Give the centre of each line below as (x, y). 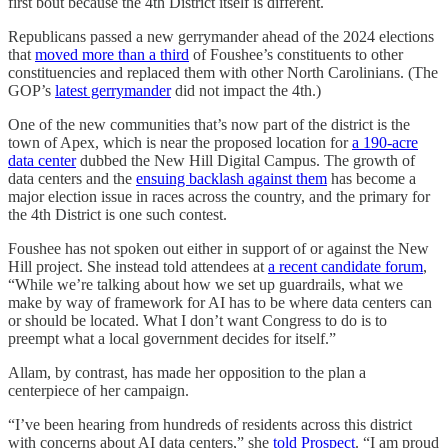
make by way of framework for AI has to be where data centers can (220, 302)
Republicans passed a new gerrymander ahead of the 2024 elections (221, 36)
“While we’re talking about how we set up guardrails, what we (205, 284)
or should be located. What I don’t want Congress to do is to (197, 320)
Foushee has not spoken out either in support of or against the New (218, 248)
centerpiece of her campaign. (98, 390)
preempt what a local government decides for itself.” (172, 338)
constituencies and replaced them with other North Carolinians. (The (223, 72)
